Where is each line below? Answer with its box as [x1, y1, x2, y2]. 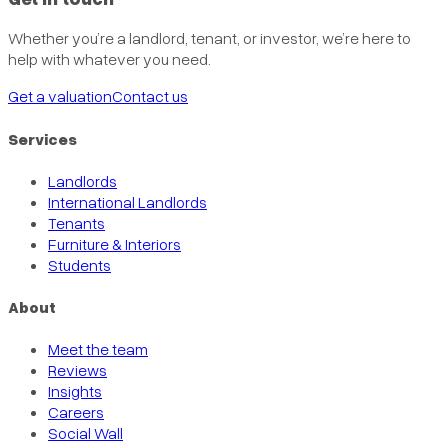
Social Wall [48, 423, 123, 444]
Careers [48, 402, 104, 423]
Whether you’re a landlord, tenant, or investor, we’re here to [8, 28, 411, 49]
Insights [48, 381, 102, 402]
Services [8, 128, 77, 149]
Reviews [48, 360, 107, 381]
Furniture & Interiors [48, 233, 181, 254]
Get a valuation [8, 86, 112, 107]
